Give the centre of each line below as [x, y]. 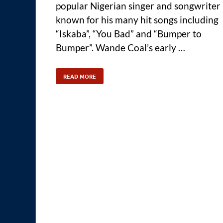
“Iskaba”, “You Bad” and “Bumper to [129, 34]
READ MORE [80, 76]
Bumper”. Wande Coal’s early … [120, 48]
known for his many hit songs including [137, 20]
